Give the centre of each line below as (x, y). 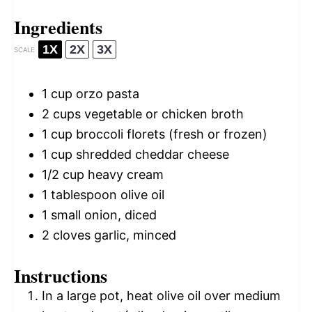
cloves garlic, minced (113, 235)
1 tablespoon (79, 195)
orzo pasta (106, 94)
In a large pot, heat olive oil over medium (161, 296)
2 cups (61, 114)
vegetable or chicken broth (162, 114)
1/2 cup (63, 175)
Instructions (61, 276)
